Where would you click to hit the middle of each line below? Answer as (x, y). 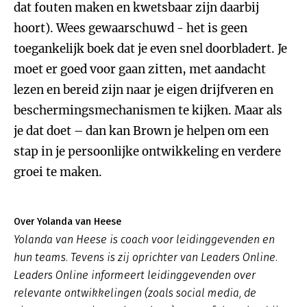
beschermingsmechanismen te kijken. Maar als (148, 110)
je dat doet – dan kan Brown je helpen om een (141, 131)
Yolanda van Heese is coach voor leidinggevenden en (144, 240)
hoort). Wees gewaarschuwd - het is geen (131, 28)
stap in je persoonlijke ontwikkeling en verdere (147, 151)
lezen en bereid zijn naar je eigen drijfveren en (144, 90)
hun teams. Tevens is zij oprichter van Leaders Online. (146, 257)
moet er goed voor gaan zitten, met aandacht (140, 69)
